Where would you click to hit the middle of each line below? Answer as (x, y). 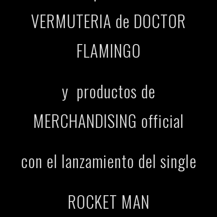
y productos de (108, 91)
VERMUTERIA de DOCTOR (108, 20)
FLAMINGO (108, 50)
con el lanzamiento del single (108, 161)
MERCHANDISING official (108, 120)
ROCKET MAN (108, 201)
